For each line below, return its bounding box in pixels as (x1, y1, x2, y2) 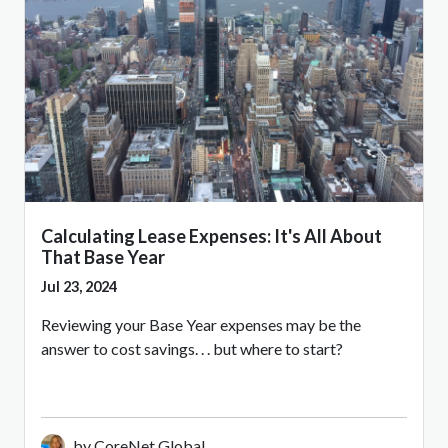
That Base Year (41, 245, 165, 268)
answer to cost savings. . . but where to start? (41, 338, 343, 358)
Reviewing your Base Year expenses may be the (41, 314, 361, 334)
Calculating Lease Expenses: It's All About (41, 224, 382, 247)
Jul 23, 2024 (41, 277, 117, 295)
